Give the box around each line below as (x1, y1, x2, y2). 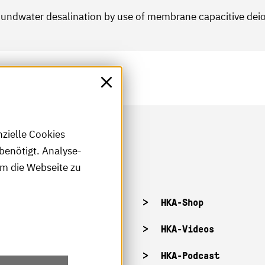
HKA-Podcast (161, 250, 219, 261)
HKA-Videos (161, 224, 214, 235)
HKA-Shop (161, 197, 203, 208)
